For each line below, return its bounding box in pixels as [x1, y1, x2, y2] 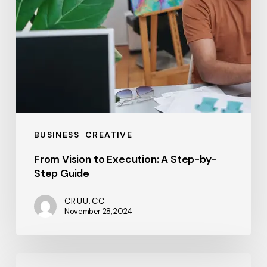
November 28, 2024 [64, 206, 133, 217]
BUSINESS [33, 129, 80, 141]
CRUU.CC [64, 195, 105, 207]
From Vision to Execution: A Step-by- [33, 153, 217, 166]
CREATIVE [85, 129, 133, 141]
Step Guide [33, 167, 90, 181]
